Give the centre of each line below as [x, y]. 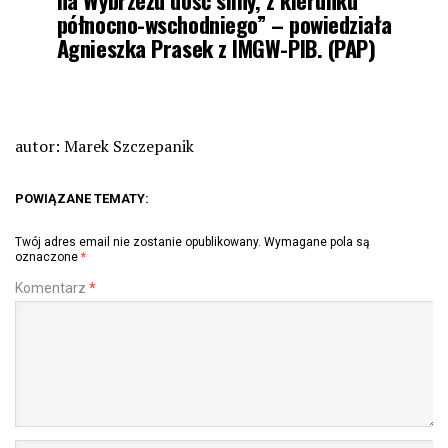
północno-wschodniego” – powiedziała [224, 24]
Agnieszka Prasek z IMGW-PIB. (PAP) [216, 48]
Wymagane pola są [317, 242]
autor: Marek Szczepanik [104, 146]
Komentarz [52, 288]
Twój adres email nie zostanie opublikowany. [138, 242]
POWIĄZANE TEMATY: [82, 199]
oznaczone [48, 257]
